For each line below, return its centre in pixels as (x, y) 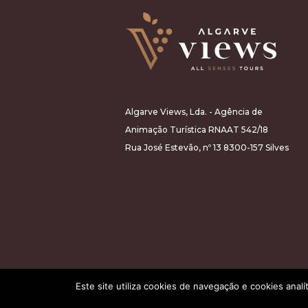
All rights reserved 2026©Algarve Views (196, 300)
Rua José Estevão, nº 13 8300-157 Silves (207, 147)
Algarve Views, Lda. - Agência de (194, 112)
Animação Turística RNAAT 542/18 (197, 130)
